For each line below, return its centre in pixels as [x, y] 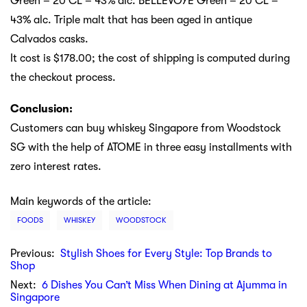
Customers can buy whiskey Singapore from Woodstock [146, 128]
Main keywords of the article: [81, 201]
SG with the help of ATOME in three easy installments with [151, 147]
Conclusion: [41, 109]
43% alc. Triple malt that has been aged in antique [131, 20]
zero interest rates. [56, 166]
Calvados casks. [49, 39]
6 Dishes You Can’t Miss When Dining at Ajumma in [164, 285]
